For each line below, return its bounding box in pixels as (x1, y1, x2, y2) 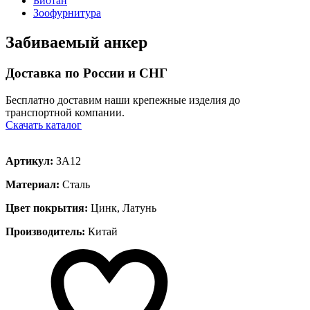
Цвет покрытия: (6, 201, 88, 214)
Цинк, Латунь (88, 201, 156, 214)
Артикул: (6, 154, 53, 167)
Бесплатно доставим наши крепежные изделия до (6, 93, 240, 106)
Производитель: (6, 225, 85, 237)
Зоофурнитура (33, 7, 101, 19)
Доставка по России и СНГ (6, 65, 167, 80)
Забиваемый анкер (6, 33, 147, 51)
